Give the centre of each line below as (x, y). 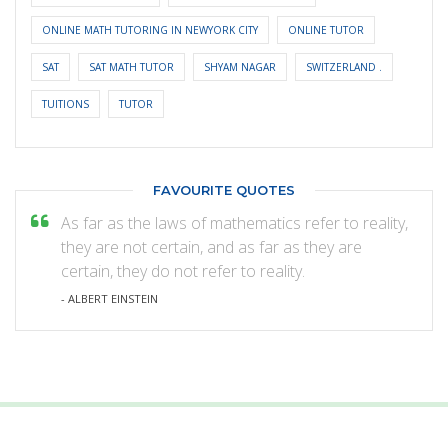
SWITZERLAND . (344, 66)
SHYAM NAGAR (240, 66)
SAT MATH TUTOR (131, 66)
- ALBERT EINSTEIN (109, 299)
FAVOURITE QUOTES (224, 189)
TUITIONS (65, 103)
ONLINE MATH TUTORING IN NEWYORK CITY (150, 29)
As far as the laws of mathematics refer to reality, (234, 222)
